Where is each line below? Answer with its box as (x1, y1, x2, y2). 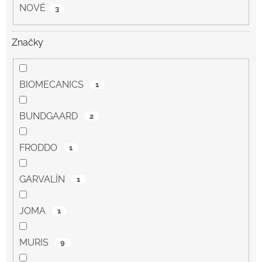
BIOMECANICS (19, 78, 86, 90)
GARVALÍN (19, 173, 67, 185)
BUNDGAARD (19, 110, 80, 122)
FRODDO (19, 142, 60, 153)
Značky (12, 37, 43, 49)
